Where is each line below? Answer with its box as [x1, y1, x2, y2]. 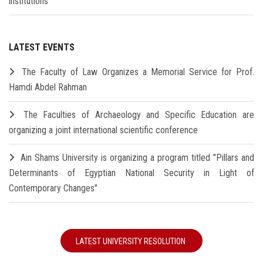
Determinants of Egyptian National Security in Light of [9, 167, 254, 179]
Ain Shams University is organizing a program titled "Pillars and [21, 152, 254, 164]
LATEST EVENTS [9, 42, 75, 53]
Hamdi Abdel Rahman [9, 82, 87, 93]
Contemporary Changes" [9, 183, 97, 194]
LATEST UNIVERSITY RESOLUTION [76, 237, 187, 247]
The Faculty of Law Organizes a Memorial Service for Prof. [22, 66, 255, 78]
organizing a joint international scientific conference [9, 124, 198, 136]
